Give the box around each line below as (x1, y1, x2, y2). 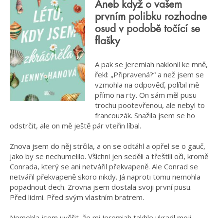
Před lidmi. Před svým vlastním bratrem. (10, 192, 144, 202)
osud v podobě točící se (95, 24, 200, 35)
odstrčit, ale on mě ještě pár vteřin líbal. (10, 120, 141, 130)
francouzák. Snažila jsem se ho (95, 110, 195, 120)
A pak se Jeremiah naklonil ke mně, (95, 59, 208, 69)
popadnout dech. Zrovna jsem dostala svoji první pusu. (10, 182, 192, 192)
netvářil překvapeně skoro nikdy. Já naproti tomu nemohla (10, 171, 200, 182)
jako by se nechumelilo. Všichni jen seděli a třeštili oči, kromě (10, 151, 208, 161)
